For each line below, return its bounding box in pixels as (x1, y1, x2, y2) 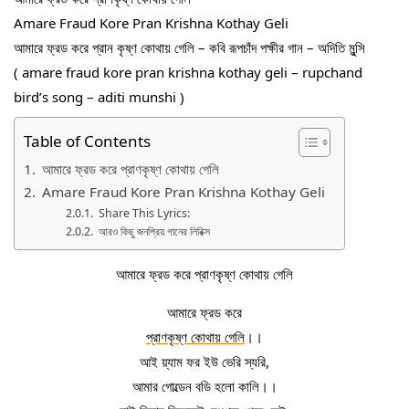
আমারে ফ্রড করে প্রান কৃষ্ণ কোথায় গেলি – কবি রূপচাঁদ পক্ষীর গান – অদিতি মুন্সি (14, 37, 365, 57)
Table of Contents (24, 131, 151, 152)
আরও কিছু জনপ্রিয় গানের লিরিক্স (98, 224, 210, 239)
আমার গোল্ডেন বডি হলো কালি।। (131, 377, 278, 395)
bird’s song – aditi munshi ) (14, 87, 184, 106)
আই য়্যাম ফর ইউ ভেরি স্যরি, (140, 352, 269, 371)
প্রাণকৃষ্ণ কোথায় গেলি (146, 328, 245, 346)
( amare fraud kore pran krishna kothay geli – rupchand (14, 62, 362, 81)
